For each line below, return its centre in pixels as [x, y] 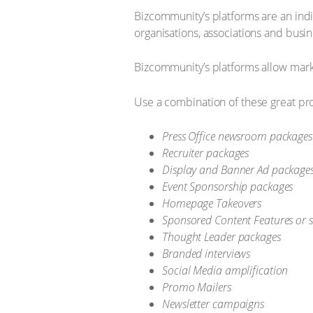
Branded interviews [206, 254]
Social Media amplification [225, 270]
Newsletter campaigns [213, 304]
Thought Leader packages [221, 237]
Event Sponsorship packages [228, 187]
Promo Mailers [197, 287]
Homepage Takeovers [212, 203]
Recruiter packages [206, 153]
